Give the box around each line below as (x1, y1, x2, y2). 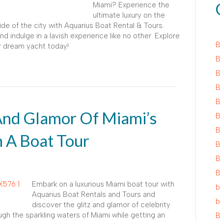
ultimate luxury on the (93, 10, 165, 20)
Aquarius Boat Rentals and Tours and (32, 190, 155, 199)
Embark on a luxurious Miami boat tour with (32, 179, 174, 189)
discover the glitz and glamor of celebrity (32, 200, 170, 209)
